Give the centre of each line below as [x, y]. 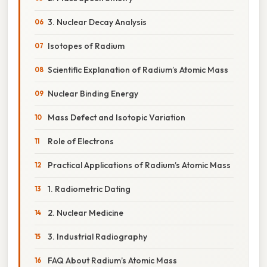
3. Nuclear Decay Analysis [97, 22]
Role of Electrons [81, 141]
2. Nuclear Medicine [86, 212]
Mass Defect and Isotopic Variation [117, 117]
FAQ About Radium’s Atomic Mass [112, 260]
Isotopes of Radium [86, 46]
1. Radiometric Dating [89, 189]
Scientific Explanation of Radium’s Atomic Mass [138, 69]
